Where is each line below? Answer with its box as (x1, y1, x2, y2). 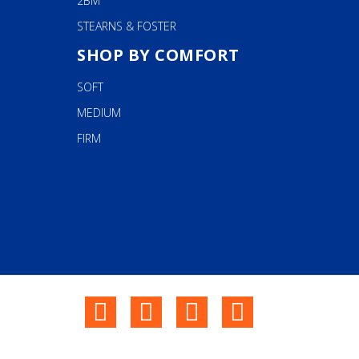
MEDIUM (77, 105, 121, 120)
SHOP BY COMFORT (77, 44, 240, 66)
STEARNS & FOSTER (77, 18, 176, 34)
